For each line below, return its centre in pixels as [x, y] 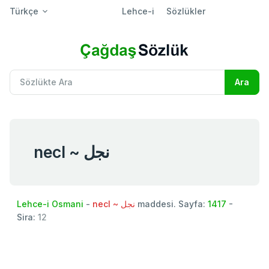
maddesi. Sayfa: [171, 204]
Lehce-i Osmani [50, 204]
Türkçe [24, 11]
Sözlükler [186, 11]
